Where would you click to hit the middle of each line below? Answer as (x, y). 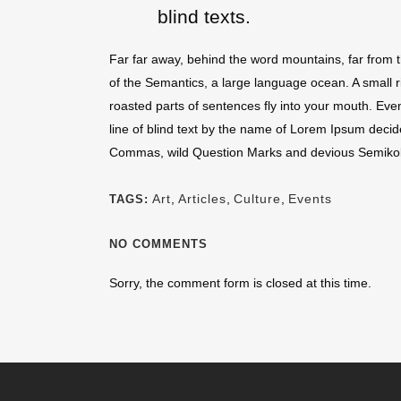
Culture (257, 199)
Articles (202, 199)
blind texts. (204, 17)
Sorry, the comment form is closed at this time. (240, 283)
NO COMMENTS (158, 244)
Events (310, 199)
